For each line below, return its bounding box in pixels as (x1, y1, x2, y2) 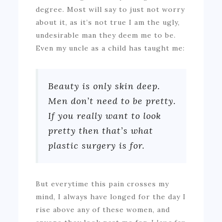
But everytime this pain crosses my (36, 179, 169, 188)
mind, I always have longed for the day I (36, 192, 186, 201)
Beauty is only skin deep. (48, 80, 161, 92)
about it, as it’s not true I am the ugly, (36, 17, 180, 27)
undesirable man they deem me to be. (36, 30, 176, 40)
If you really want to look (48, 110, 162, 121)
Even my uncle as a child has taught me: (36, 43, 185, 53)
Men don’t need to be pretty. (48, 95, 176, 107)
